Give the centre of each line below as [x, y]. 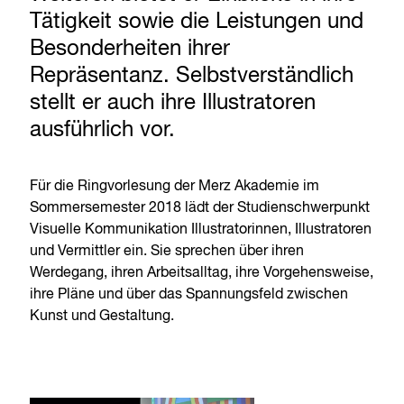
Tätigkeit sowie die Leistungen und [197, 22]
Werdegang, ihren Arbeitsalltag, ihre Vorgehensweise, [202, 273]
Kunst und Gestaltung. [102, 317]
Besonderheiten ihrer [130, 49]
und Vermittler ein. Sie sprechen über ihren [167, 252]
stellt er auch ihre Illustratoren [173, 103]
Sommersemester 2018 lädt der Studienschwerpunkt [200, 208]
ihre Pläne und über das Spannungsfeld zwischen [189, 295]
